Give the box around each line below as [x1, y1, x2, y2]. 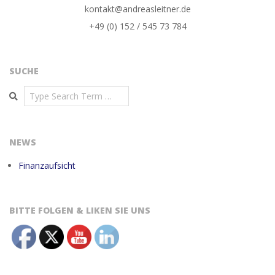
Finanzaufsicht [18, 160, 76, 171]
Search [9, 85, 39, 97]
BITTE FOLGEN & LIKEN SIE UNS [9, 204, 150, 216]
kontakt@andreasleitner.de [84, 3, 191, 15]
